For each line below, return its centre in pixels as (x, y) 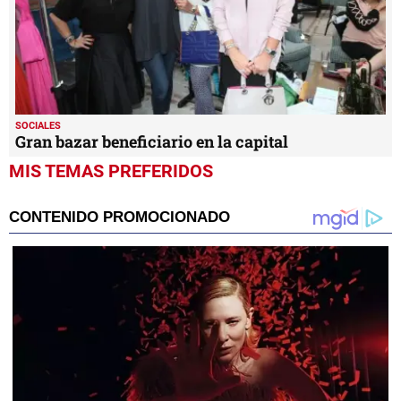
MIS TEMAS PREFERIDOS (111, 171)
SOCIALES (38, 125)
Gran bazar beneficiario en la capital (152, 141)
